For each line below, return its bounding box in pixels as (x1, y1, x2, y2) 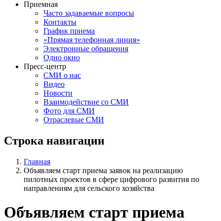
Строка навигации (4, 134, 105, 147)
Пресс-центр (24, 62, 66, 71)
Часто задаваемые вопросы (43, 8, 134, 17)
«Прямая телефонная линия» (43, 35, 140, 44)
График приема (43, 26, 95, 35)
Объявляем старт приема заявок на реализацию (24, 166, 183, 175)
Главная (24, 157, 50, 166)
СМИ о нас (43, 71, 81, 79)
